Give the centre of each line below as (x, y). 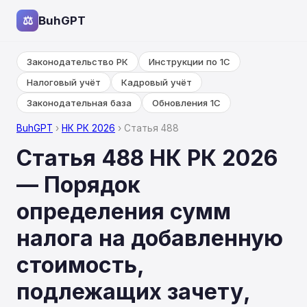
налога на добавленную (150, 238)
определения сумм (124, 211)
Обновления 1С (186, 103)
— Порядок (78, 185)
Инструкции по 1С (189, 62)
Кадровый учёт (157, 82)
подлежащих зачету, (133, 292)
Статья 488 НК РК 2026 (147, 158)
